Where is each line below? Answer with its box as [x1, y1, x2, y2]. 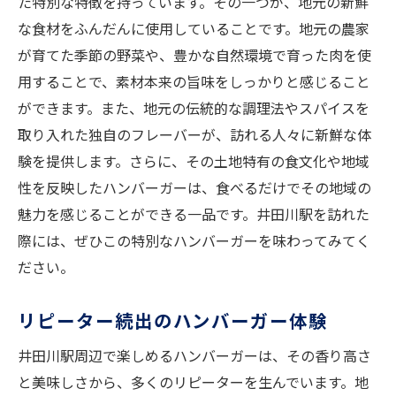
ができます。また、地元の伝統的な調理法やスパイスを [18, 97, 369, 119]
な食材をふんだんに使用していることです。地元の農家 [18, 18, 369, 40]
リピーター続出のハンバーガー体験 [18, 307, 329, 334]
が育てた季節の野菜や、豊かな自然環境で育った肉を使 [18, 44, 371, 66]
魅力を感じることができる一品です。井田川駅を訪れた [18, 203, 369, 225]
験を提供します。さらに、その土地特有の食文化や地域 [18, 150, 369, 172]
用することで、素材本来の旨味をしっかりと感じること [18, 71, 370, 93]
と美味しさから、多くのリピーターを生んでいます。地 [18, 371, 369, 393]
